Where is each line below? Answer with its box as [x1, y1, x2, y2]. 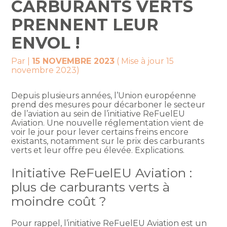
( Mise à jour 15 [115, 56, 174, 66]
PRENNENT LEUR [11, 15, 159, 35]
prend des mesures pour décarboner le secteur [11, 100, 206, 110]
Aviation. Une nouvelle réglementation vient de [11, 118, 204, 128]
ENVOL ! [11, 33, 81, 53]
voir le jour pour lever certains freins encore [11, 127, 189, 137]
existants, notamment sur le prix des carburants [11, 136, 205, 146]
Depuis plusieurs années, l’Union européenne [11, 91, 197, 101]
